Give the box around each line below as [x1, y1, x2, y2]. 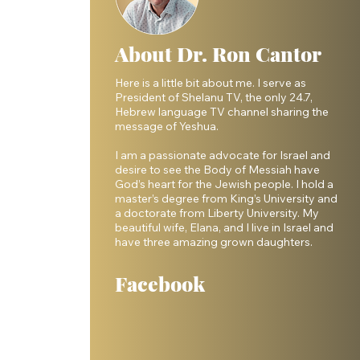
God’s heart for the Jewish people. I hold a [115, 177, 333, 192]
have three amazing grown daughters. [115, 235, 313, 250]
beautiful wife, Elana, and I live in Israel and [115, 220, 333, 235]
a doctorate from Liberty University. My [115, 206, 319, 221]
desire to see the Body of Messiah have [115, 162, 320, 178]
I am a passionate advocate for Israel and [115, 148, 330, 163]
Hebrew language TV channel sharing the [115, 104, 329, 120]
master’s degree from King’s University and [115, 191, 337, 207]
